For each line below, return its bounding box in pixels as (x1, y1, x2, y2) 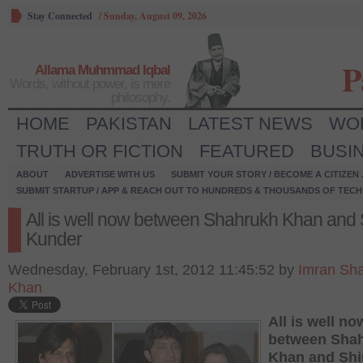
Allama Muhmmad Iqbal (35, 62, 170, 78)
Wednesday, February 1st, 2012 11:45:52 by (8, 262, 298, 278)
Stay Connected (28, 9, 92, 23)
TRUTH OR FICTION (16, 141, 183, 161)
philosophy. (111, 90, 170, 105)
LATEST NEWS (188, 113, 313, 134)
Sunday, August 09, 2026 (104, 9, 207, 23)
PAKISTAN (86, 113, 172, 134)
